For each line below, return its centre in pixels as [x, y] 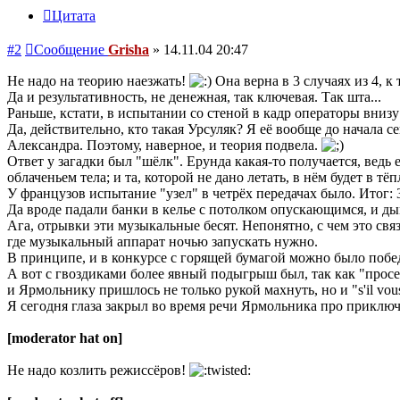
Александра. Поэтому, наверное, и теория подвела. [164, 146]
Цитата [74, 16]
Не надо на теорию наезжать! [98, 81]
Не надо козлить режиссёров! [98, 371]
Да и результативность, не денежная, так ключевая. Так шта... [194, 97]
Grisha [129, 50]
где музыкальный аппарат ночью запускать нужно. [162, 242]
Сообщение [69, 50]
